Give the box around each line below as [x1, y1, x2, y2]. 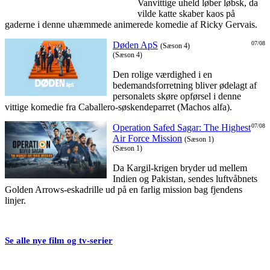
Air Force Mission [113, 133, 182, 144]
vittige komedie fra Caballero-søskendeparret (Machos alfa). [5, 102, 232, 113]
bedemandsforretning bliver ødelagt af [113, 80, 257, 91]
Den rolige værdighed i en [113, 69, 212, 80]
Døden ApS [113, 40, 158, 51]
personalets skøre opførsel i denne [113, 91, 241, 102]
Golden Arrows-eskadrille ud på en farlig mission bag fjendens [5, 184, 242, 195]
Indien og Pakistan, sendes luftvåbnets [113, 174, 257, 184]
